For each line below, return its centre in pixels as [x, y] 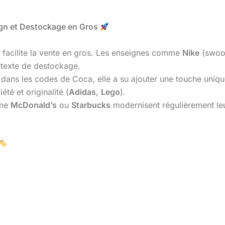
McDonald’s [34, 105]
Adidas [82, 92]
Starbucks [91, 105]
